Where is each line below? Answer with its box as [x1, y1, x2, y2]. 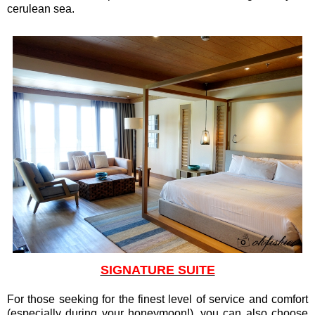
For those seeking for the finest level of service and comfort [7, 293, 308, 306]
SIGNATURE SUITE [100, 263, 215, 278]
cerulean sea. [7, 2, 75, 15]
